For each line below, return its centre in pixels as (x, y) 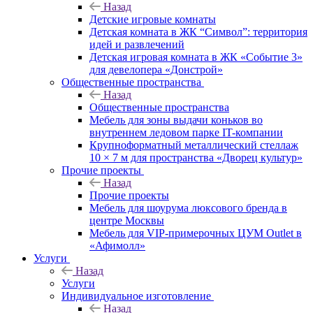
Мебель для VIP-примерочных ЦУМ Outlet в (196, 233)
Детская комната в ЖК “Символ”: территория (198, 31)
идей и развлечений (137, 44)
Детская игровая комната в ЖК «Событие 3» (196, 57)
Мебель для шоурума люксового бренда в (188, 208)
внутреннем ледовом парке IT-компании (186, 132)
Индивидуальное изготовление (136, 296)
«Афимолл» (117, 245)
